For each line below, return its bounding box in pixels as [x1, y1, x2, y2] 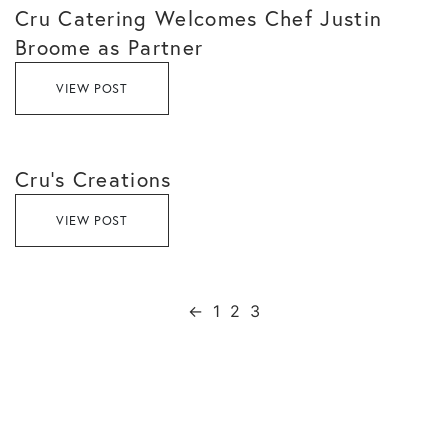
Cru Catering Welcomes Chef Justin [15, 4, 383, 32]
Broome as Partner [15, 33, 204, 61]
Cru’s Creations [15, 165, 172, 193]
